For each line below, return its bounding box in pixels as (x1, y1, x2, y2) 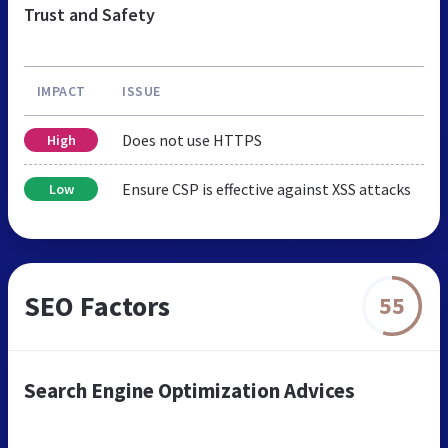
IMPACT (36, 81, 86, 100)
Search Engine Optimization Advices (24, 376, 355, 404)
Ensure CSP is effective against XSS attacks (122, 178, 411, 199)
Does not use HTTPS (122, 129, 262, 150)
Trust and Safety (24, 2, 155, 26)
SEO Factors (24, 287, 170, 324)
